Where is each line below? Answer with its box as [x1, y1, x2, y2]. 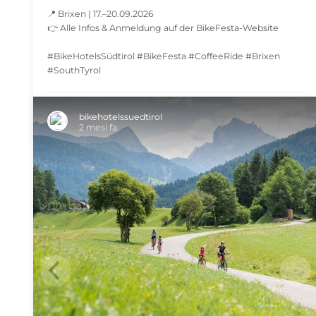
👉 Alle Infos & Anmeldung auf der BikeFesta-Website [47, 23, 279, 33]
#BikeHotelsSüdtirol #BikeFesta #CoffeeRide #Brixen [47, 51, 280, 61]
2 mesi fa [79, 122, 117, 133]
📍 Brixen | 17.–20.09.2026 [47, 8, 154, 19]
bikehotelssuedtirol [79, 111, 162, 123]
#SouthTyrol [47, 65, 101, 75]
